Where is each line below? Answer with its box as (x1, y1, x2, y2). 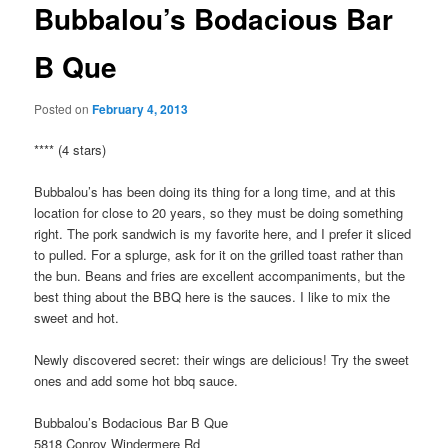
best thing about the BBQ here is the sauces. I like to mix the (34, 286, 391, 306)
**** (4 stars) (34, 139, 107, 159)
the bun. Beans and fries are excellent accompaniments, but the (34, 265, 406, 285)
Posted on (34, 99, 93, 117)
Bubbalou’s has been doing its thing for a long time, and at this (34, 181, 397, 201)
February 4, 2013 (92, 99, 189, 118)
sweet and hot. (34, 307, 120, 327)
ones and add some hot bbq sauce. (34, 370, 239, 390)
